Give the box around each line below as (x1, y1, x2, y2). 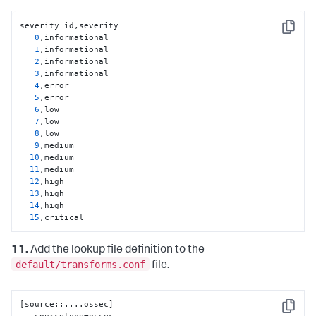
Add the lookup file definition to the (28, 244, 205, 256)
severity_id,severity (20, 20, 119, 30)
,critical (39, 212, 85, 222)
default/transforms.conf (16, 258, 145, 270)
